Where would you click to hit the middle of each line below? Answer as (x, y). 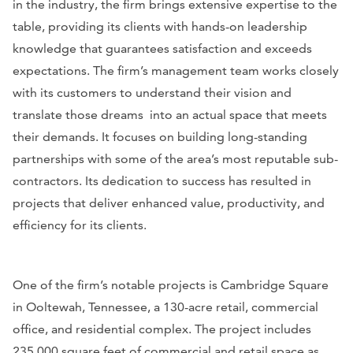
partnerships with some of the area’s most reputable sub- (175, 159)
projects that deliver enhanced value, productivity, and (169, 203)
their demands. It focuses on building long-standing (160, 137)
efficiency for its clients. (81, 225)
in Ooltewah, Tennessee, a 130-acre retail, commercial (165, 307)
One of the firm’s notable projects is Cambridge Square (171, 285)
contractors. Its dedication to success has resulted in (162, 181)
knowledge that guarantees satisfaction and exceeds (162, 49)
